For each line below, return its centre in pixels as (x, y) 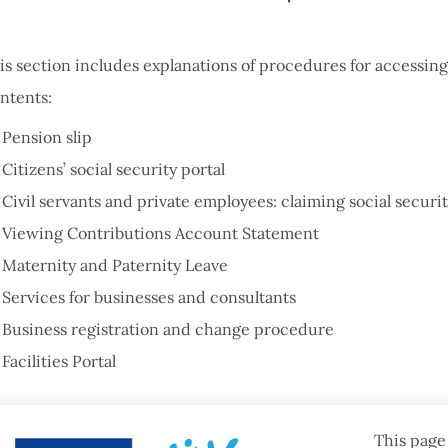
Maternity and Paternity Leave (115, 265)
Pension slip (47, 137)
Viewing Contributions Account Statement (160, 233)
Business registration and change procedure (168, 329)
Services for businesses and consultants (149, 297)
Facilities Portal (59, 361)
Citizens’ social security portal (113, 169)
